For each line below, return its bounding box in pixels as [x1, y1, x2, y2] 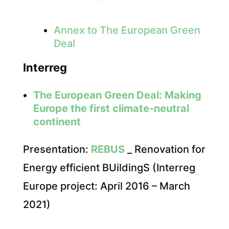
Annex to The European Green [53, 24, 200, 37]
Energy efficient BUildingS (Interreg [22, 162, 195, 174]
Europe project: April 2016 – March [22, 180, 190, 193]
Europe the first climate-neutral [33, 102, 189, 115]
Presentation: [22, 143, 91, 156]
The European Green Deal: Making [33, 89, 201, 102]
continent [33, 116, 81, 128]
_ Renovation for [124, 143, 205, 156]
